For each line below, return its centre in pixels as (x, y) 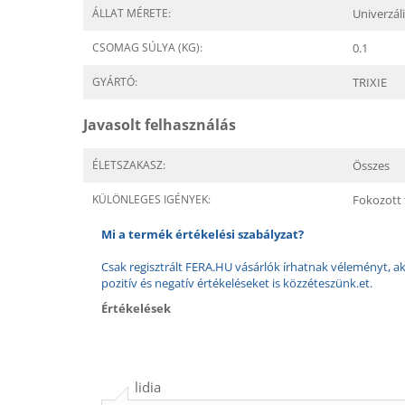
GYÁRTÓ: (115, 82)
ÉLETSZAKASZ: (129, 165)
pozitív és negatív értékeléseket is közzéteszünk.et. (237, 283)
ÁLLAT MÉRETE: (132, 13)
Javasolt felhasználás (160, 125)
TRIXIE (370, 82)
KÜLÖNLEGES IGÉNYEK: (151, 199)
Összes (371, 165)
